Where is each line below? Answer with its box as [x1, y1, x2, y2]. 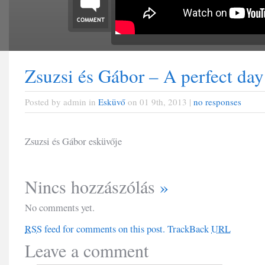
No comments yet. [25, 201, 95, 214]
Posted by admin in [25, 96, 98, 108]
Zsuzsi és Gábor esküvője [25, 135, 122, 148]
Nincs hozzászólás [25, 174, 160, 198]
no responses [193, 96, 241, 108]
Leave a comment [25, 238, 148, 262]
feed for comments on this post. [42, 222, 165, 235]
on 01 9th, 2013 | [125, 96, 193, 108]
